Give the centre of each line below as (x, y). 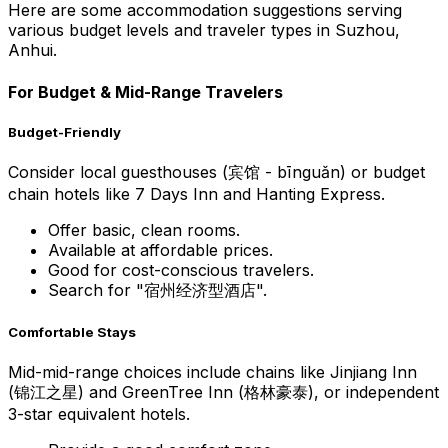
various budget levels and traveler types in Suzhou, (204, 30)
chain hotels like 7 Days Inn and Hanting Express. (196, 194)
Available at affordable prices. (160, 250)
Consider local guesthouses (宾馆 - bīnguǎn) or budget (216, 172)
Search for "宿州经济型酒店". (157, 290)
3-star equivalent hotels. (99, 414)
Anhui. (32, 50)
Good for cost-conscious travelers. (181, 270)
